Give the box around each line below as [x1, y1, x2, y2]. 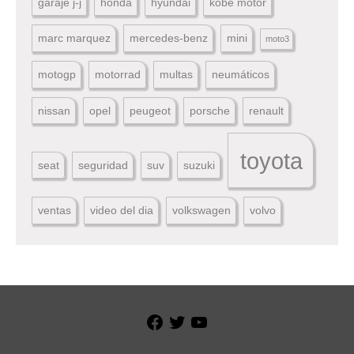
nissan [38, 104, 71, 117]
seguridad [78, 158, 129, 171]
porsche [190, 104, 231, 117]
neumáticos [212, 67, 270, 81]
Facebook [164, 313, 213, 326]
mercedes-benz [130, 32, 209, 45]
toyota [240, 147, 303, 174]
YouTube [208, 313, 252, 326]
